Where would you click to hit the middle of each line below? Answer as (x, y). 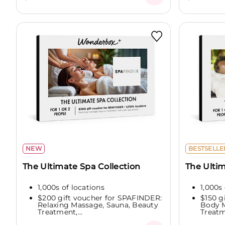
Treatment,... (60, 212)
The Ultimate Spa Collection (82, 166)
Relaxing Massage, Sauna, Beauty (98, 205)
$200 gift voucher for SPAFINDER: (100, 198)
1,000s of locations (71, 187)
